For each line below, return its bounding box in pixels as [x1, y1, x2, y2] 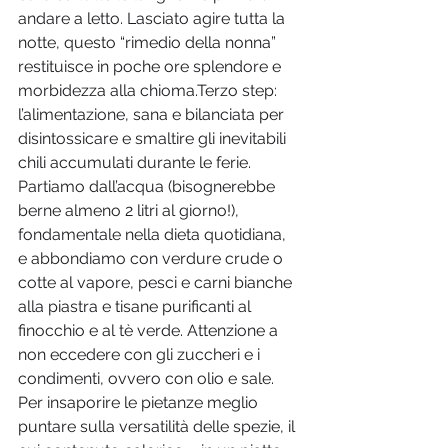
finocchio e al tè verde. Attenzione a [18, 321, 282, 341]
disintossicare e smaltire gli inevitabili [18, 129, 290, 149]
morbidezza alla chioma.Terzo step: [18, 81, 281, 101]
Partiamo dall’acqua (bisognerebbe [18, 177, 279, 197]
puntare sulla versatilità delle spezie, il [18, 417, 299, 437]
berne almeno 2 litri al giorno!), [18, 201, 243, 221]
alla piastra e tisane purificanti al [18, 297, 255, 317]
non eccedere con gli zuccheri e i [18, 345, 264, 365]
